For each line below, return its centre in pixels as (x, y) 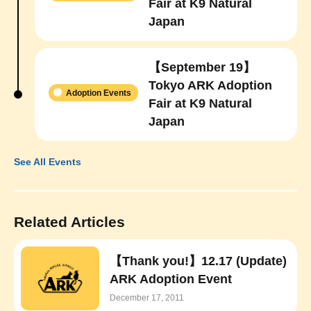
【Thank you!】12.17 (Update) (198, 261)
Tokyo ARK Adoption (210, 85)
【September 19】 (202, 67)
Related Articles (69, 221)
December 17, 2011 (146, 298)
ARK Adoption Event (170, 279)
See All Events (48, 161)
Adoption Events (99, 93)
